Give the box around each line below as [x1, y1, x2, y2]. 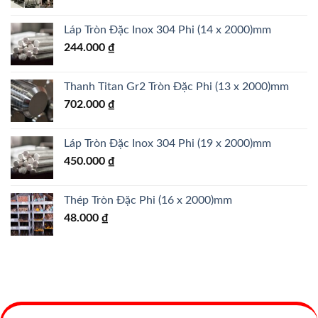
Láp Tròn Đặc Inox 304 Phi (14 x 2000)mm [64, 23, 271, 35]
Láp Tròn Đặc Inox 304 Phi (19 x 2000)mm [64, 137, 271, 149]
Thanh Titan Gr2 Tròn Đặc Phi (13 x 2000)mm [64, 80, 289, 92]
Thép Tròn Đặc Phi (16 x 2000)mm [64, 194, 232, 206]
